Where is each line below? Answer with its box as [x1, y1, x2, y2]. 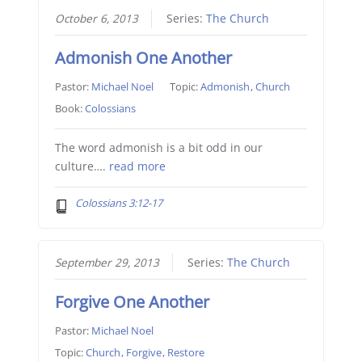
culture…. [54, 158, 109, 174]
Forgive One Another [54, 291, 209, 314]
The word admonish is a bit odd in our [54, 140, 263, 155]
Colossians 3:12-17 [75, 195, 163, 210]
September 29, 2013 [54, 255, 159, 271]
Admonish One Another [54, 46, 232, 69]
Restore [166, 345, 204, 360]
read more [108, 158, 166, 174]
